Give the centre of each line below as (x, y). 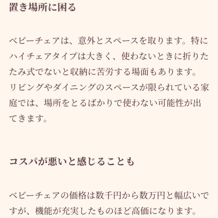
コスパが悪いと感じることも (72, 161)
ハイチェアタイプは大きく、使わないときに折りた (109, 56)
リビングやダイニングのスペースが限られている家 (109, 87)
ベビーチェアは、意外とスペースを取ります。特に (108, 40)
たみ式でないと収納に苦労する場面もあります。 (105, 71)
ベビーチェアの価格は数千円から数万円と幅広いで (109, 194)
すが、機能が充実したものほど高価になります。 (105, 210)
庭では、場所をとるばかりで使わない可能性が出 (105, 102)
